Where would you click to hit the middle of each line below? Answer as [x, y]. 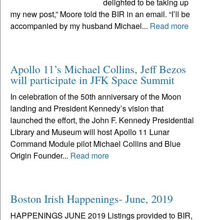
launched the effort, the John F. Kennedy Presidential [102, 120]
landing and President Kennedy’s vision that [87, 109]
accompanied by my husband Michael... [80, 26]
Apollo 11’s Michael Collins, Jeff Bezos [98, 69]
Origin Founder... [40, 156]
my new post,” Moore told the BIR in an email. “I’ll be [100, 14]
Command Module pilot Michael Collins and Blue [96, 144]
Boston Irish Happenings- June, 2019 [92, 199]
